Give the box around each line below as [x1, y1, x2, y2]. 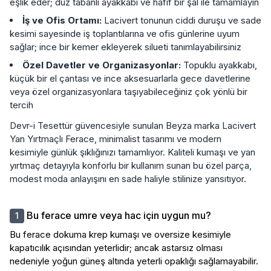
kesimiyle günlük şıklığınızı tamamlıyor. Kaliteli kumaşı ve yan [10, 146, 255, 158]
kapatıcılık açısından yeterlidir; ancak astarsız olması [10, 241, 223, 253]
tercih [10, 99, 33, 111]
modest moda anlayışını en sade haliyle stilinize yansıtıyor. [10, 172, 246, 184]
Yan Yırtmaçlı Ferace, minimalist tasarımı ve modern [10, 132, 221, 145]
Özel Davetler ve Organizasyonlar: [22, 59, 181, 71]
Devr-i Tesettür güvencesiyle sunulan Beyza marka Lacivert [10, 119, 256, 131]
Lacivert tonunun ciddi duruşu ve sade [102, 14, 261, 26]
